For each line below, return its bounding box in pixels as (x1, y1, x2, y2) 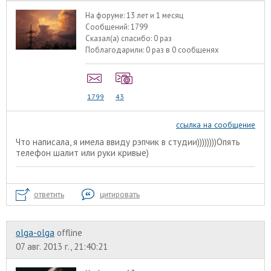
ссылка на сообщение (176, 119, 255, 130)
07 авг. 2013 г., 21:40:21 (16, 241, 108, 253)
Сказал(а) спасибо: (85, 33, 154, 44)
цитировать (100, 189, 140, 200)
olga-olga (16, 227, 54, 239)
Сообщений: (85, 22, 131, 33)
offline (57, 227, 82, 239)
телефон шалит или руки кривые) (16, 147, 149, 159)
